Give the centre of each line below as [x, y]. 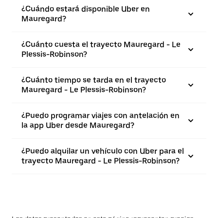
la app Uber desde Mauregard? [78, 125]
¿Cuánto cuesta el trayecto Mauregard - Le [101, 45]
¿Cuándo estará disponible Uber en [86, 9]
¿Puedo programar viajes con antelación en [100, 116]
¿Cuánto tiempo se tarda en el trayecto [94, 80]
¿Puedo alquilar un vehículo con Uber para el [103, 151]
